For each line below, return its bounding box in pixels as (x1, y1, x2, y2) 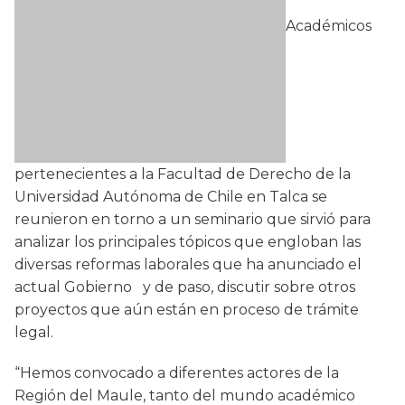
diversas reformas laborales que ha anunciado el (14, 256, 362, 274)
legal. (14, 324, 53, 342)
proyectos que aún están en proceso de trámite (14, 301, 359, 319)
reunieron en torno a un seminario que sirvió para (14, 211, 371, 229)
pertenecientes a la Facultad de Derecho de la (14, 165, 351, 184)
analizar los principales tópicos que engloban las (14, 233, 361, 251)
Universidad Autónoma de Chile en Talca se (14, 188, 327, 206)
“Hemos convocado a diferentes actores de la (14, 364, 339, 382)
